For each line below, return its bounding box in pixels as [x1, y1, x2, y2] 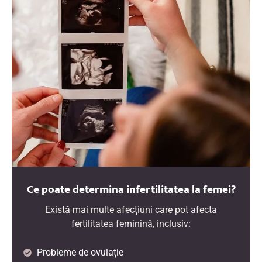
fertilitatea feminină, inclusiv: [71, 218, 191, 230]
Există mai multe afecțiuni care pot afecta [45, 204, 217, 216]
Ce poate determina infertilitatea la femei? [26, 180, 236, 199]
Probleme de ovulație [36, 246, 123, 258]
